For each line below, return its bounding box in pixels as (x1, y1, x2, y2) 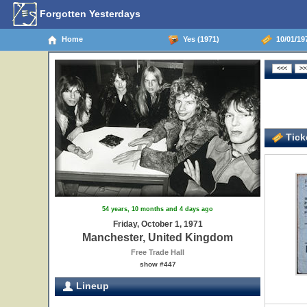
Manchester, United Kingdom (82, 232, 233, 243)
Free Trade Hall (131, 248, 184, 256)
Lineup (73, 280, 109, 291)
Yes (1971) (178, 34, 219, 43)
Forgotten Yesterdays (37, 8, 140, 19)
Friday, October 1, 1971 (112, 219, 203, 229)
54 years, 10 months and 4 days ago (102, 206, 213, 212)
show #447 (139, 260, 176, 268)
